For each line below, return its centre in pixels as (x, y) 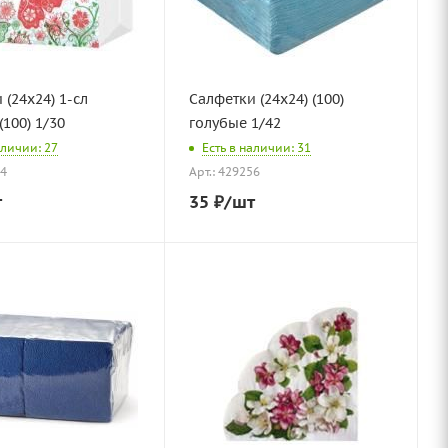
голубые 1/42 (235, 123)
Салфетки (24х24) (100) (266, 99)
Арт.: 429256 (224, 172)
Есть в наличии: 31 (256, 148)
